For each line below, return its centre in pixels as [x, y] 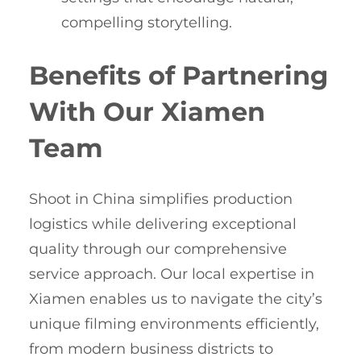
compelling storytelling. [147, 23]
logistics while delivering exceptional [163, 224]
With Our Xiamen [147, 111]
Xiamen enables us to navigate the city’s [176, 299]
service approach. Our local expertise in [172, 274]
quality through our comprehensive [158, 249]
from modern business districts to [151, 349]
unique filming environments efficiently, [174, 324]
